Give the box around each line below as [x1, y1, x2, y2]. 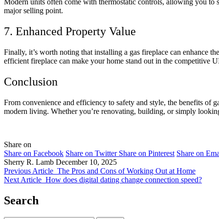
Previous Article [4, 167, 53, 175]
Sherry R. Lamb [4, 158, 54, 167]
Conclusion [4, 75, 58, 88]
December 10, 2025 [56, 158, 117, 167]
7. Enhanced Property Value [4, 25, 136, 38]
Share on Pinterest [119, 149, 175, 158]
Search [4, 194, 39, 207]
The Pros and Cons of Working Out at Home [57, 167, 196, 175]
